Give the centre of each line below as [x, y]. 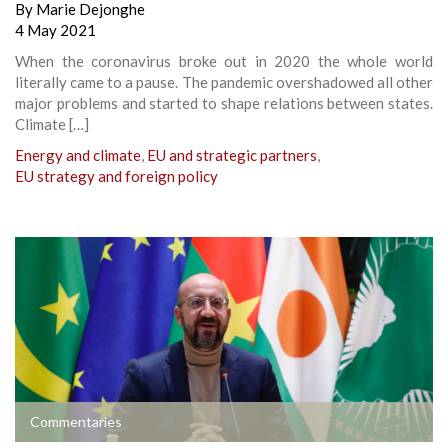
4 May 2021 [55, 29]
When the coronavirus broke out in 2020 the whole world [224, 60]
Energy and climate [78, 154]
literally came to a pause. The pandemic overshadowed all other [224, 81]
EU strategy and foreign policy [116, 175]
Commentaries [76, 421]
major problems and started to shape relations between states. [224, 102]
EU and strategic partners [232, 154]
